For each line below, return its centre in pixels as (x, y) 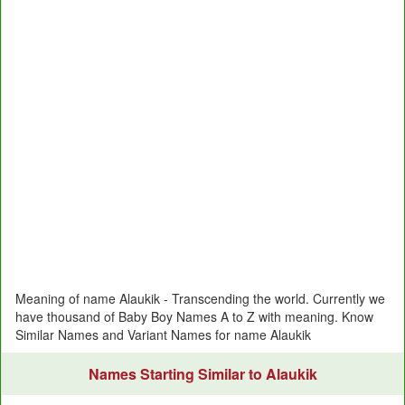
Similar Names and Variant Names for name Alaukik (163, 334)
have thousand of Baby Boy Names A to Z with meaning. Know (194, 316)
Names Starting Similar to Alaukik (203, 374)
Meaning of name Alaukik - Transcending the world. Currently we (200, 298)
